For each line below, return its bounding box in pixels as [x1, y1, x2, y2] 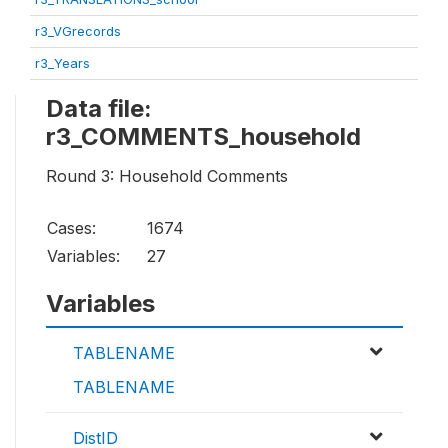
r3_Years [35, 54, 90, 71]
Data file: [46, 93, 152, 123]
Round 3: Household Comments [46, 165, 288, 186]
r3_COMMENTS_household [46, 121, 361, 151]
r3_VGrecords [35, 22, 121, 39]
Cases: [47, 217, 96, 238]
